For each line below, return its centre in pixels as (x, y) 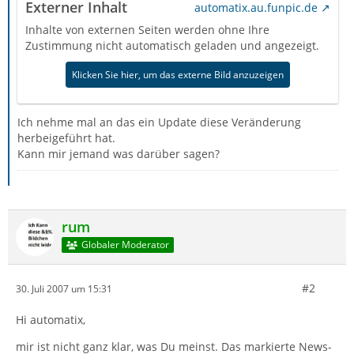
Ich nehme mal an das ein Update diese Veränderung (159, 122)
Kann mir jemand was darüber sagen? (119, 154)
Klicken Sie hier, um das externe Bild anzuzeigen (178, 75)
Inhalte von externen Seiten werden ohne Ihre (147, 30)
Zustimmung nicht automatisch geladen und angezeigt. (172, 45)
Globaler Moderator (125, 245)
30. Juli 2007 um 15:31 (64, 288)
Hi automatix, (51, 320)
